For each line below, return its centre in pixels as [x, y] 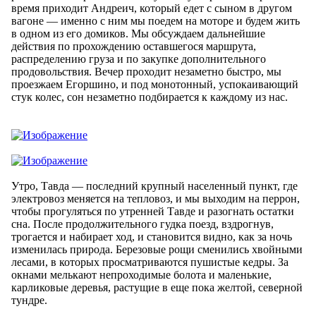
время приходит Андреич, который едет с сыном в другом [152, 8]
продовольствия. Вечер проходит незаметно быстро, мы [146, 71]
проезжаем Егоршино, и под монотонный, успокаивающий [155, 84]
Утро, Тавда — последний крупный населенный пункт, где [154, 186]
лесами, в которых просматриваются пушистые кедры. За [150, 262]
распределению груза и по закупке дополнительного [139, 59]
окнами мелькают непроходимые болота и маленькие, [141, 274]
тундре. [29, 300]
